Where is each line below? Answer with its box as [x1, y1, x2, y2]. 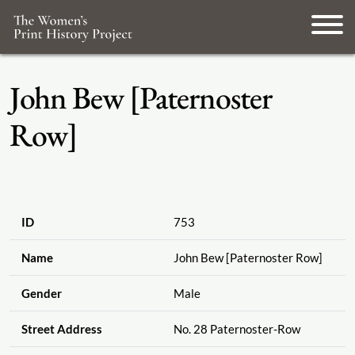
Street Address [21, 322, 102, 337]
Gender [21, 286, 62, 301]
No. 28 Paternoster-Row [173, 322, 300, 337]
